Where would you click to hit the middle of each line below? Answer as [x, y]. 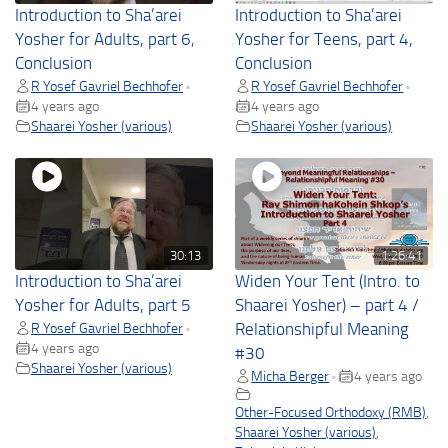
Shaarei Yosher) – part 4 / [327, 305]
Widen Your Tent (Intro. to [328, 281]
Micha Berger [290, 375]
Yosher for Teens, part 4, [324, 39]
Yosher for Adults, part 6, [105, 39]
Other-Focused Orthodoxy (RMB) [331, 411]
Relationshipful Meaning [322, 329]
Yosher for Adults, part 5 [103, 305]
